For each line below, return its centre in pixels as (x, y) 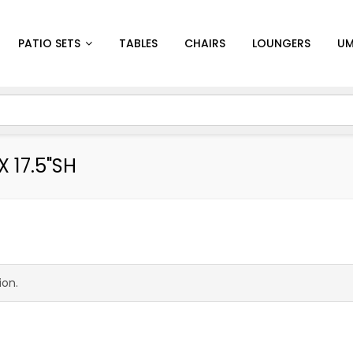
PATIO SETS (49, 43)
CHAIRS (205, 43)
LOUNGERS (281, 43)
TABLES (138, 43)
